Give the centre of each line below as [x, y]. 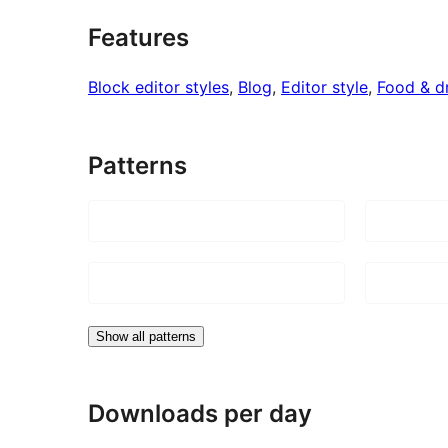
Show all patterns [146, 336]
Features [138, 37]
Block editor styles [158, 86]
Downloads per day [200, 413]
